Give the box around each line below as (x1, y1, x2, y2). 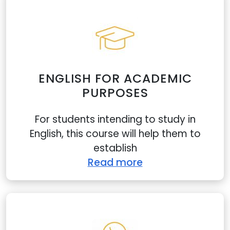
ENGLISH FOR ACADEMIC (38, 70, 192, 87)
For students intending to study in (34, 112, 196, 126)
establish (93, 141, 137, 155)
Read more (87, 156, 143, 169)
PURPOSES (82, 84, 148, 101)
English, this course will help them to (29, 127, 201, 141)
